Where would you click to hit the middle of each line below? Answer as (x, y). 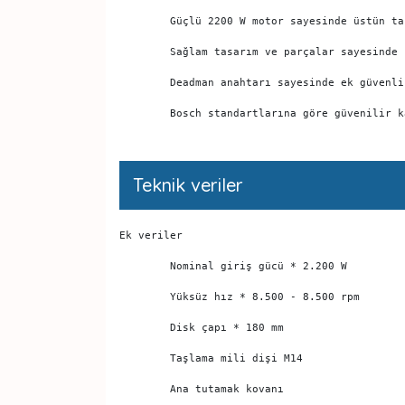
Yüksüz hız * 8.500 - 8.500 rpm (268, 297)
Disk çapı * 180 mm (230, 327)
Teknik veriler (188, 185)
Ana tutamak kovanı (230, 389)
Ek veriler (154, 235)
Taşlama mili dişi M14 (240, 358)
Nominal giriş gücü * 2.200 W (262, 266)
